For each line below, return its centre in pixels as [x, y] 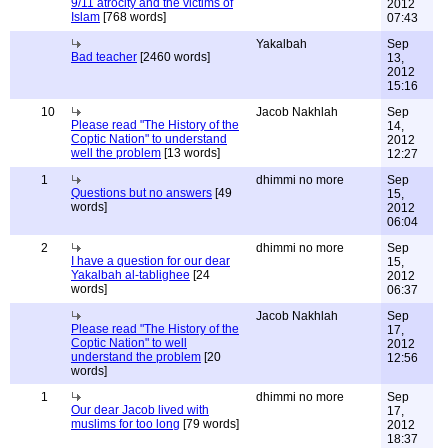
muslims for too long [125, 424]
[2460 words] [173, 57]
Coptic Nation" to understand [149, 139]
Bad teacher [104, 57]
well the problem [116, 153]
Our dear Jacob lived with [140, 410]
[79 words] [209, 424]
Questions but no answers [141, 193]
